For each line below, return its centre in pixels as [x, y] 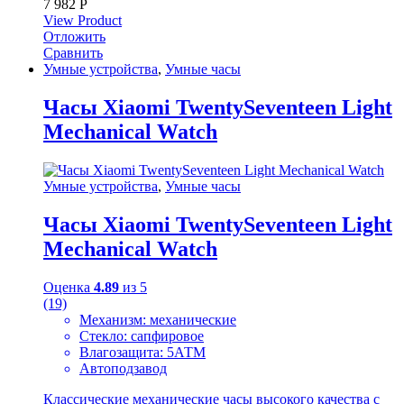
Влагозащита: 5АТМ [142, 352]
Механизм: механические [158, 319]
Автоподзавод [123, 368]
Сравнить [73, 53]
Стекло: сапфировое [142, 335]
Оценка [69, 287]
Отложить [74, 37]
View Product [83, 21]
